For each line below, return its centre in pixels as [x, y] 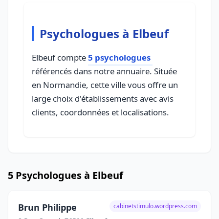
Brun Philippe [47, 207]
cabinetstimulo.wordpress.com [155, 206]
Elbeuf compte [60, 57]
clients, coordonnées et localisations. [100, 112]
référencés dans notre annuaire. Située [104, 71]
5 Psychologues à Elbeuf [66, 175]
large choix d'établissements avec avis [103, 99]
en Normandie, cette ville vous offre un [105, 85]
